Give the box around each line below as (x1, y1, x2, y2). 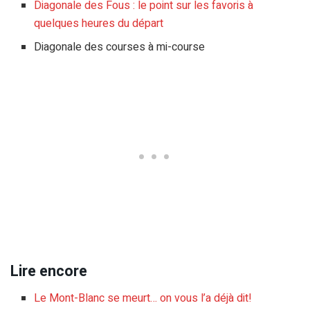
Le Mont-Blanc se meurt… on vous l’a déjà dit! (34, 289, 253, 307)
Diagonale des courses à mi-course (34, 39, 206, 56)
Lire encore (10, 259, 87, 282)
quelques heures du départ (34, 15, 164, 33)
